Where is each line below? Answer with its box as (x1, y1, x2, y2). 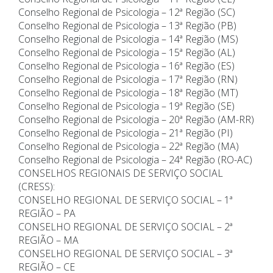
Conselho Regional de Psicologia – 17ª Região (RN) (18, 73, 238, 87)
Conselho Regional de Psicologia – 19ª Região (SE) (18, 99, 235, 113)
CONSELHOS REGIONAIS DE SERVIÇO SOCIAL (18, 166, 223, 180)
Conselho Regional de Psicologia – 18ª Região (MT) (18, 86, 238, 100)
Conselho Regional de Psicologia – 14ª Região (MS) (18, 32, 238, 46)
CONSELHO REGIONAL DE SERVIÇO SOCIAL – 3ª (18, 247, 233, 261)
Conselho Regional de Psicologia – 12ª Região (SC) (18, 5, 235, 19)
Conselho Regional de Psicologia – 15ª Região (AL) (18, 46, 235, 60)
